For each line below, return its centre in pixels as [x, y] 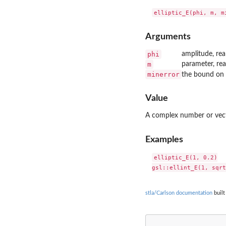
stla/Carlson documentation [179, 193]
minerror [163, 74]
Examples [164, 139]
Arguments [168, 36]
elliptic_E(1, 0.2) [185, 157]
